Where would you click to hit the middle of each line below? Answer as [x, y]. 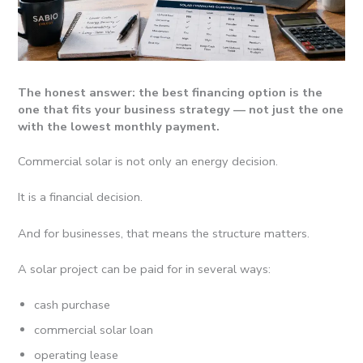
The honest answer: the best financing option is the [171, 93]
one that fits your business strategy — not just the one [181, 110]
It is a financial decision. [81, 197]
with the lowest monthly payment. [119, 127]
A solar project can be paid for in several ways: [145, 269]
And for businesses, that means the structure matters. [164, 233]
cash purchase [73, 305]
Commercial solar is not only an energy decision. [148, 161]
